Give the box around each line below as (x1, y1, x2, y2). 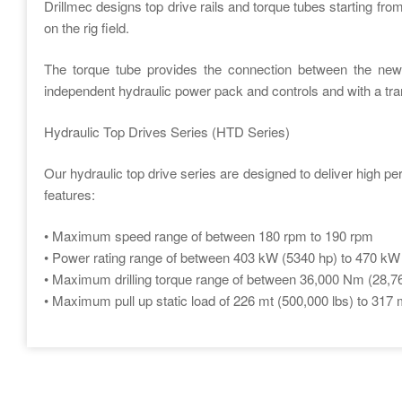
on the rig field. (44, 18, 130, 37)
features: (44, 185, 96, 204)
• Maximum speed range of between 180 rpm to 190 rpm (44, 226, 374, 245)
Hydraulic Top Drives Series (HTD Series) (44, 122, 291, 141)
